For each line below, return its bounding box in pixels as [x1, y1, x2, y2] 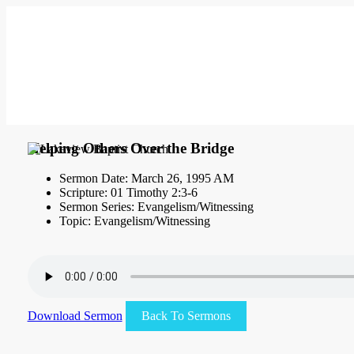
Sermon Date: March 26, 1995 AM [58, 171, 234, 186]
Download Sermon [27, 309, 122, 323]
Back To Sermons [141, 309, 231, 323]
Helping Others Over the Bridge [27, 139, 234, 156]
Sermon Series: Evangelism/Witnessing [58, 200, 254, 214]
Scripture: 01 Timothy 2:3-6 [58, 186, 198, 200]
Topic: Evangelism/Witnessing [58, 214, 210, 228]
